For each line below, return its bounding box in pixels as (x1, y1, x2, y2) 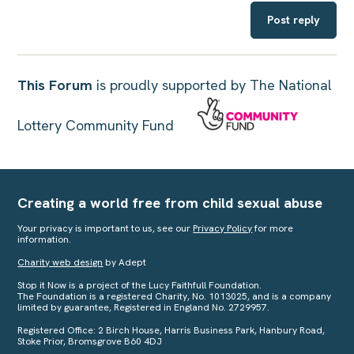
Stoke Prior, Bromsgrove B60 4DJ (17, 334, 163, 348)
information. (17, 232, 72, 246)
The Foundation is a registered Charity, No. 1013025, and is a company (17, 289, 332, 303)
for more (252, 221, 294, 235)
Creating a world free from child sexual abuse (17, 193, 323, 212)
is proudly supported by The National (96, 75, 333, 94)
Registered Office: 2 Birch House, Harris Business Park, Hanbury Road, (17, 323, 326, 337)
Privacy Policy (193, 221, 253, 235)
